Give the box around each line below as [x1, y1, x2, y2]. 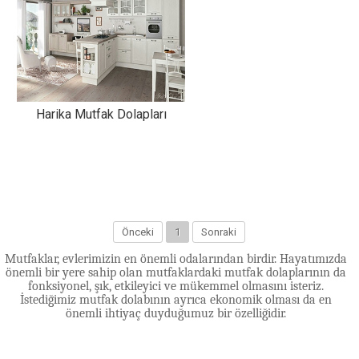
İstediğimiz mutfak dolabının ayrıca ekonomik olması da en [19, 292, 332, 307]
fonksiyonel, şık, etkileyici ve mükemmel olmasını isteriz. [27, 279, 324, 293]
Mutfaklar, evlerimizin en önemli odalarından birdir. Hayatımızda [4, 252, 347, 266]
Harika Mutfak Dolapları [35, 107, 167, 122]
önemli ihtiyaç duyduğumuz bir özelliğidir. [65, 306, 286, 321]
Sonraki [201, 226, 237, 238]
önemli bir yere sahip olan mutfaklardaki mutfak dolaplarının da [5, 265, 346, 280]
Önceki [122, 226, 155, 238]
